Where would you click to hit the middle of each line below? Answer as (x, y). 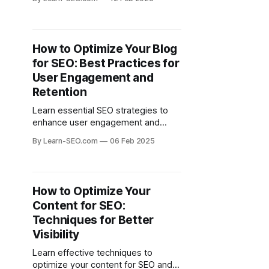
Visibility (56, 234)
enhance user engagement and (96, 122)
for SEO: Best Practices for (106, 63)
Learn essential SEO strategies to (100, 110)
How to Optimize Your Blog (105, 49)
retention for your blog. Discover (98, 134)
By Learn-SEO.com (65, 141)
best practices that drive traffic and (104, 147)
